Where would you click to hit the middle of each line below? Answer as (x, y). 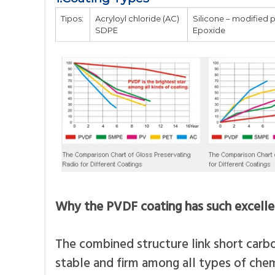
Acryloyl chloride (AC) (137, 18)
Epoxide (209, 30)
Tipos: (72, 18)
